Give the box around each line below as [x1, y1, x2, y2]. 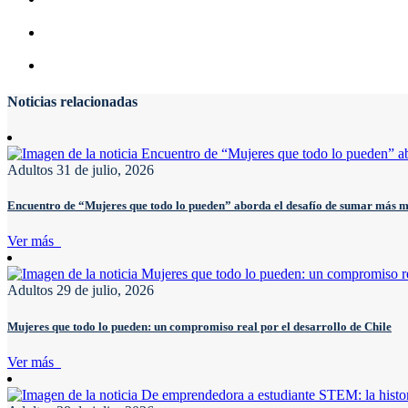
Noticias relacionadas [7, 93, 138, 109]
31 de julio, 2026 [56, 162, 154, 178]
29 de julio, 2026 [56, 282, 154, 299]
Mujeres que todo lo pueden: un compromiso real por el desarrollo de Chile [7, 319, 392, 333]
